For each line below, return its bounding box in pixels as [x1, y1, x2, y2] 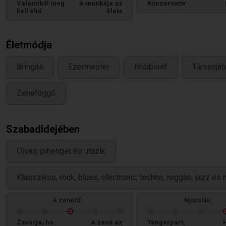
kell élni [17, 7, 42, 15]
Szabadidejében [6, 123, 80, 135]
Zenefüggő [17, 88, 55, 98]
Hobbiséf [134, 62, 167, 72]
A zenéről [52, 196, 82, 204]
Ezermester [68, 62, 109, 72]
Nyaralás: [184, 196, 211, 204]
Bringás [17, 62, 43, 72]
